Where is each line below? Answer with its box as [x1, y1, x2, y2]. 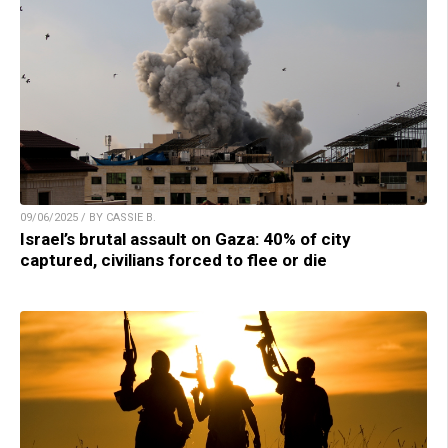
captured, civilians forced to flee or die [20, 249, 327, 270]
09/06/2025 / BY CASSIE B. [20, 210, 156, 224]
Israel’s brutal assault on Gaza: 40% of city [20, 228, 351, 249]
